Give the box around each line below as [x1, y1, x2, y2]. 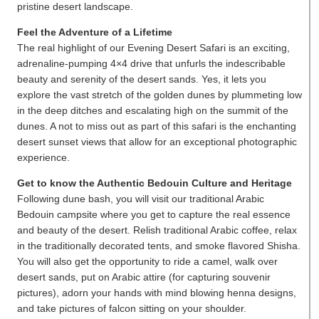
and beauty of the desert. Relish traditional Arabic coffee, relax [17, 224, 297, 236]
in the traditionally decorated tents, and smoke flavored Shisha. [17, 240, 300, 252]
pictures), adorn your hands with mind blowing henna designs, [17, 287, 296, 299]
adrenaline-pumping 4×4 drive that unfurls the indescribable [17, 58, 286, 70]
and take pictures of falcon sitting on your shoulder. [17, 303, 246, 315]
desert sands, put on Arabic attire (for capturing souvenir [17, 271, 271, 283]
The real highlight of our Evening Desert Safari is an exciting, [17, 42, 290, 54]
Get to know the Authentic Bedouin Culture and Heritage [17, 177, 292, 189]
